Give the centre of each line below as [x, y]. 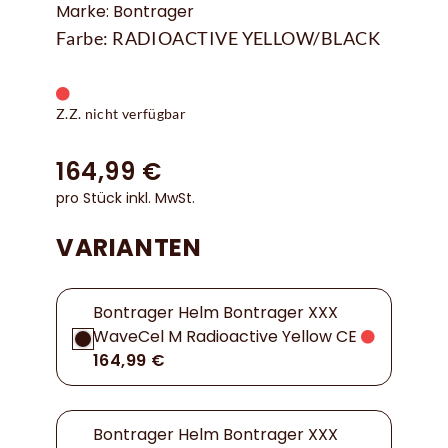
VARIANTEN [129, 248]
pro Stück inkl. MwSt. [125, 198]
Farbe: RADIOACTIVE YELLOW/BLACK [218, 38]
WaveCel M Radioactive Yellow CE [225, 337]
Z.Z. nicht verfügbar [121, 114]
